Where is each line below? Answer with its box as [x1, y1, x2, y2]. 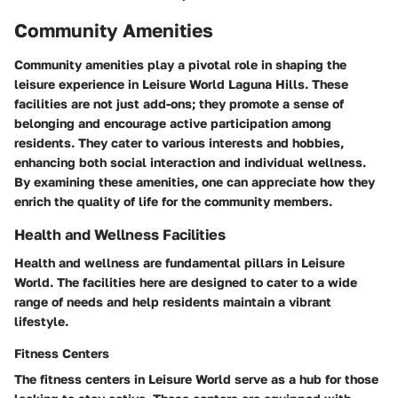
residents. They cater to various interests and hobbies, [14, 134, 344, 150]
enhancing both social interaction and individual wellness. [14, 154, 366, 170]
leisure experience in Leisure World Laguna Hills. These [14, 76, 348, 92]
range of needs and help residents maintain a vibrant [14, 294, 331, 310]
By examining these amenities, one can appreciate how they [14, 173, 375, 189]
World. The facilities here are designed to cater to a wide [14, 275, 357, 291]
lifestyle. [14, 314, 68, 330]
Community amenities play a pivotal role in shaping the [14, 56, 346, 72]
